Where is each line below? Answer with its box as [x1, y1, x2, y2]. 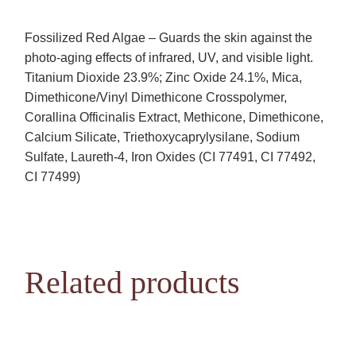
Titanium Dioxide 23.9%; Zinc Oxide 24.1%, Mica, [25, 71, 303, 84]
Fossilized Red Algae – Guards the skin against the [25, 31, 313, 44]
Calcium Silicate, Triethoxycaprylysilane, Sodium [25, 130, 300, 144]
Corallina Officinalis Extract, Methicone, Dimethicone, [25, 110, 324, 124]
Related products [25, 265, 241, 300]
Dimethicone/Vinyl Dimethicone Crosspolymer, [25, 91, 288, 104]
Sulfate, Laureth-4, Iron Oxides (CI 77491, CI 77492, [25, 150, 316, 164]
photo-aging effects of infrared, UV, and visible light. [25, 51, 314, 64]
